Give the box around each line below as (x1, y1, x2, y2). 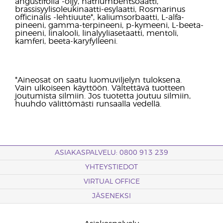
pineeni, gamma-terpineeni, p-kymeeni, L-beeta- (15, 21, 204, 29)
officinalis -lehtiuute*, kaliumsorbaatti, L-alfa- (15, 13, 184, 21)
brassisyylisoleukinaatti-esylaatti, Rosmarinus (15, 5, 185, 13)
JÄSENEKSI (92, 193, 131, 200)
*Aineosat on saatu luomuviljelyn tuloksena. (15, 76, 182, 84)
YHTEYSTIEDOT (85, 164, 138, 171)
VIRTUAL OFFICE (83, 178, 140, 185)
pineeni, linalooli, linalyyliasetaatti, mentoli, (15, 29, 178, 37)
